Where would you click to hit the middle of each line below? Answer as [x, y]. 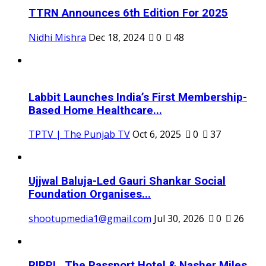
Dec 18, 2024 [116, 37]
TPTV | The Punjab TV [79, 134]
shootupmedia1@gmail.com [90, 218]
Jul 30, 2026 [179, 218]
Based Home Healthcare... [95, 110]
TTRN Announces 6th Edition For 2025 [128, 13]
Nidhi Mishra [57, 37]
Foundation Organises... [90, 194]
